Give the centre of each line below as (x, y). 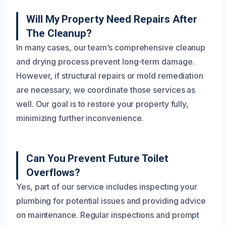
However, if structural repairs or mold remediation (110, 76)
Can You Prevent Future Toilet (97, 159)
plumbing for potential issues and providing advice (111, 201)
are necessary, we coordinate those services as (106, 90)
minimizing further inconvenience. (80, 118)
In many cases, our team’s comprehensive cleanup (111, 48)
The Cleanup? (59, 34)
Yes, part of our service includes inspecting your (107, 187)
